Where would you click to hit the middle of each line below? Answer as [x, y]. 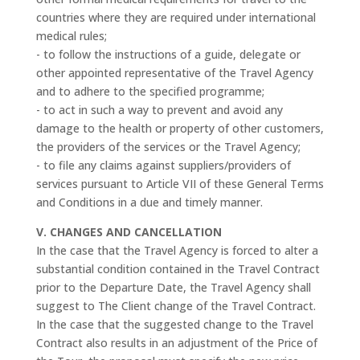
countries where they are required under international [176, 17]
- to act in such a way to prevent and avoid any [159, 110]
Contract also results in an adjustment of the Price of [176, 343]
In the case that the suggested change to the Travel [174, 324]
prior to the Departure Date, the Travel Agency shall [173, 287]
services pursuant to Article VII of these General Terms [180, 184]
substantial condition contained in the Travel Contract [178, 269]
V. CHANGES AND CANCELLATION [129, 232]
